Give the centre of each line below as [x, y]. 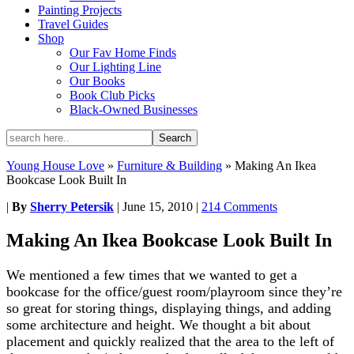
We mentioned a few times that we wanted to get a [152, 275]
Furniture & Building [169, 166]
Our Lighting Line [115, 67]
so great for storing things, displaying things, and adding [169, 308]
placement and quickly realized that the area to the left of [170, 341]
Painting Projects [80, 10]
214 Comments [239, 207]
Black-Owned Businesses [134, 109]
